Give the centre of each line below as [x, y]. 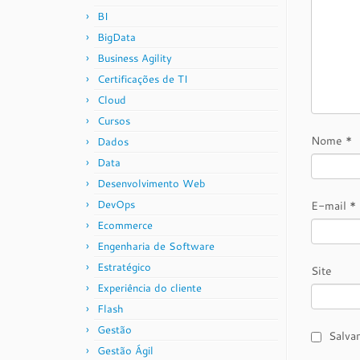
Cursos [114, 121]
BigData [117, 37]
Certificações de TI [143, 79]
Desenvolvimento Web [151, 183]
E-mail [330, 206]
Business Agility [135, 58]
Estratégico [124, 267]
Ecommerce [125, 225]
